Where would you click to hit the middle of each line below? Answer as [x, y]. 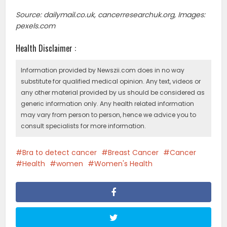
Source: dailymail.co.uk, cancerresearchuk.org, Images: [111, 14]
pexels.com [36, 26]
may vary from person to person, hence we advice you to [109, 115]
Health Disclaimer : [46, 48]
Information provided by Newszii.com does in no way [103, 70]
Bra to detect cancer [60, 152]
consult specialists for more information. [84, 126]
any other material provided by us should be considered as [113, 92]
